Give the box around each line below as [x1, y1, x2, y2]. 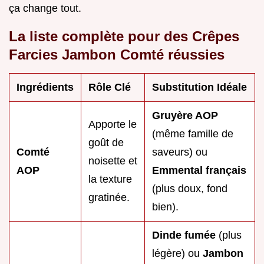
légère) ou [152, 247, 203, 259]
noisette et [88, 154, 137, 167]
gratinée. [88, 191, 130, 203]
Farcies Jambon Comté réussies [9, 46, 225, 62]
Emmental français [152, 164, 246, 176]
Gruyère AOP [152, 109, 218, 121]
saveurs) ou [152, 146, 207, 158]
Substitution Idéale [152, 81, 247, 93]
